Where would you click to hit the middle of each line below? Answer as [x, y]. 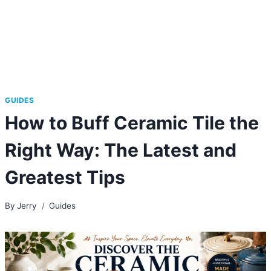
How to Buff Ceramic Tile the [132, 122]
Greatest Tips [65, 177]
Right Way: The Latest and [121, 150]
